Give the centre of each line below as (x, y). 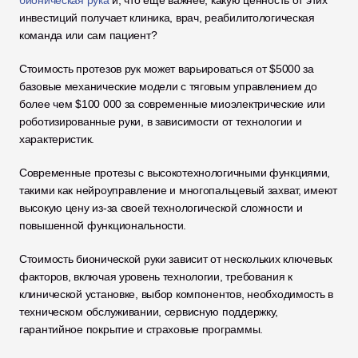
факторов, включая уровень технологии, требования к (156, 276)
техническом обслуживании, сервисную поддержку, (149, 312)
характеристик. (58, 139)
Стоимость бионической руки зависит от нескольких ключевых (176, 259)
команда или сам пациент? (90, 35)
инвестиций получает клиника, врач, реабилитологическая (167, 18)
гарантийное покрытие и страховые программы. (143, 329)
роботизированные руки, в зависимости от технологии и (161, 121)
